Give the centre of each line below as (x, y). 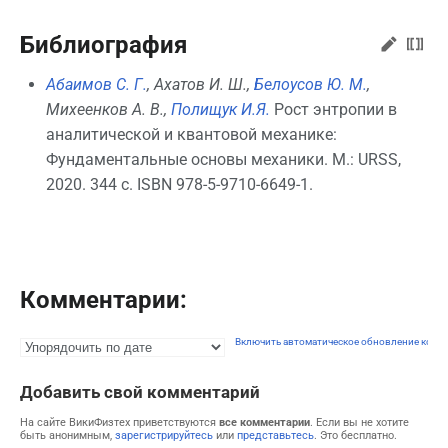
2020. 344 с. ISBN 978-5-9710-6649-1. (179, 184)
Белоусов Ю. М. (310, 84)
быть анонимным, (67, 435)
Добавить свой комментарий (140, 391)
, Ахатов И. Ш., (200, 84)
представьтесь (275, 435)
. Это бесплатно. (355, 435)
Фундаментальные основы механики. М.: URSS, (223, 159)
